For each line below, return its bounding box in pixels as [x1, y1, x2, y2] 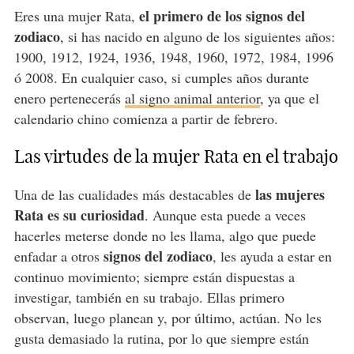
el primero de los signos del [138, 5, 305, 26]
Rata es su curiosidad [13, 204, 145, 225]
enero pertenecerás [13, 88, 125, 107]
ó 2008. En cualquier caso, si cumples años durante [13, 67, 309, 87]
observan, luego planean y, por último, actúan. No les [13, 307, 322, 327]
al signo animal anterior [124, 88, 260, 107]
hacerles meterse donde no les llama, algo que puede [13, 225, 316, 245]
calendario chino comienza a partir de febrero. [13, 108, 278, 128]
